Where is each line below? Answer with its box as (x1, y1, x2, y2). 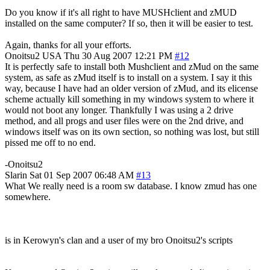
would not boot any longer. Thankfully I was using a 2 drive (5, 104, 233, 115)
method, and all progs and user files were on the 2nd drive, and (5, 115, 243, 126)
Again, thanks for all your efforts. (5, 39, 131, 50)
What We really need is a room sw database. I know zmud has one (5, 180, 257, 191)
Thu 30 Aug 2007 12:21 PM (64, 50, 172, 61)
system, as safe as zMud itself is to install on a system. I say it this (5, 72, 252, 83)
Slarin (5, 169, 27, 180)
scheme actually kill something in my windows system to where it (5, 93, 254, 104)
